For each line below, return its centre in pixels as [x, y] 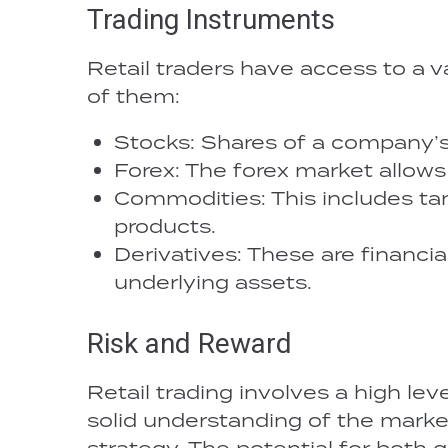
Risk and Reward [189, 343]
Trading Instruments [211, 19]
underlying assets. [213, 281]
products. [165, 225]
